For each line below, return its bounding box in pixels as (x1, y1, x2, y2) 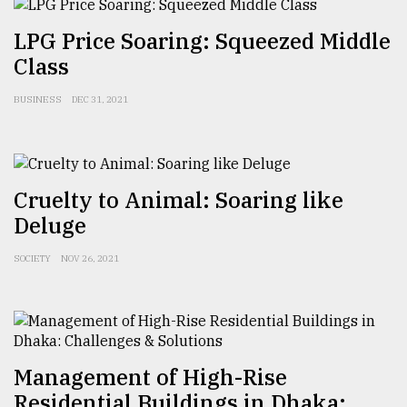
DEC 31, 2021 (72, 93, 128, 105)
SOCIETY (14, 252, 51, 264)
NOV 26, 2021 (61, 252, 119, 264)
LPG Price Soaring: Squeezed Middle (14, 25, 391, 55)
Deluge (14, 210, 86, 240)
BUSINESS (14, 93, 62, 105)
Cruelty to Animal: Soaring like (14, 184, 343, 214)
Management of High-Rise (14, 362, 287, 392)
